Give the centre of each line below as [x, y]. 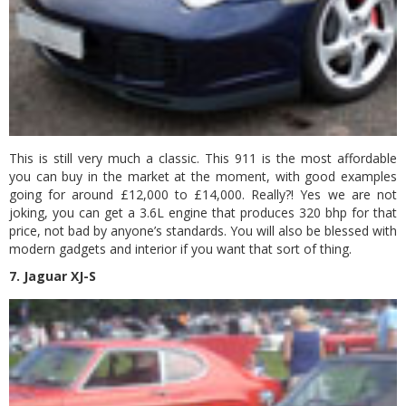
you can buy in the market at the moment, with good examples [203, 176]
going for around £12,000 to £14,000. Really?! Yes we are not [203, 194]
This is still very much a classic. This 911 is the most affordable [203, 158]
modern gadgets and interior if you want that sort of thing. [180, 249]
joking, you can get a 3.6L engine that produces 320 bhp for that [203, 213]
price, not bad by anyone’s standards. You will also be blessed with [203, 231]
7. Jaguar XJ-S [53, 276]
